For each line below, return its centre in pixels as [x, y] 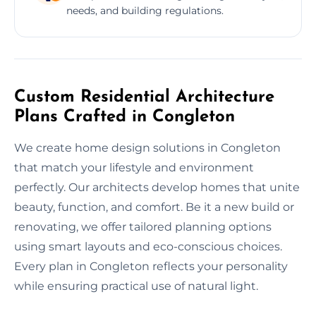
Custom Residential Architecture [144, 97]
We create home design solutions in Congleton [147, 147]
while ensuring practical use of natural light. [136, 286]
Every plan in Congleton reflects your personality [151, 266]
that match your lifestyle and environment [134, 167]
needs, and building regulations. [145, 10]
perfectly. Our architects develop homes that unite [157, 187]
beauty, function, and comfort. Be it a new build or [154, 207]
